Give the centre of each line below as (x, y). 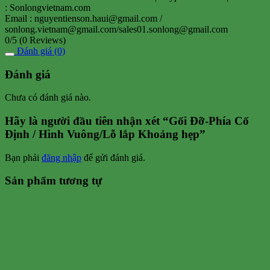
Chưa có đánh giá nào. (48, 98)
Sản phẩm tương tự (53, 181)
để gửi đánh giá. (113, 157)
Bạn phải (23, 157)
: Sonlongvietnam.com (48, 7)
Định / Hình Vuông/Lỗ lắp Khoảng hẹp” (105, 134)
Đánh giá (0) (40, 51)
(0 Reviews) (42, 40)
